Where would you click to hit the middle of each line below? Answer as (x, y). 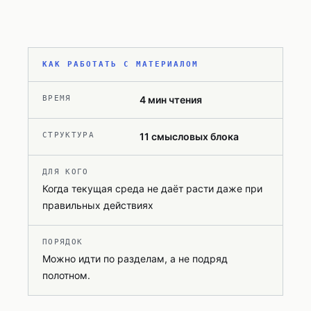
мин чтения (174, 100)
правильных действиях (98, 205)
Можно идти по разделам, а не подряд (135, 259)
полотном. (66, 275)
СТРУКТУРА (68, 135)
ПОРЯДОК (63, 242)
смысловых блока (195, 136)
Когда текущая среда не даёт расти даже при (152, 188)
